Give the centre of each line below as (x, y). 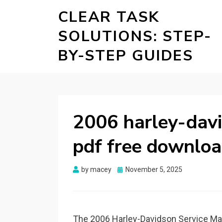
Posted (128, 169)
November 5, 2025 (154, 169)
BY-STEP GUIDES (126, 56)
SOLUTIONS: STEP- (135, 36)
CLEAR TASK (109, 17)
